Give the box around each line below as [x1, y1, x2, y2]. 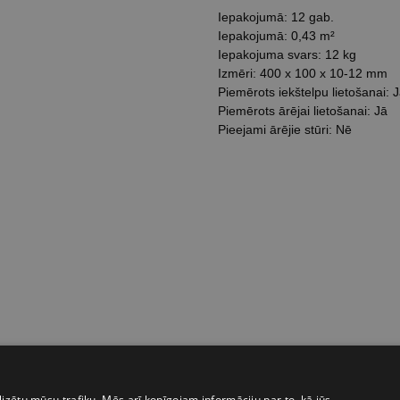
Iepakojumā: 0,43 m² [218, 29, 335, 43]
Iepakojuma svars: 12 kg [218, 47, 356, 62]
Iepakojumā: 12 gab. [218, 10, 334, 24]
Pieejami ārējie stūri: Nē [218, 122, 352, 137]
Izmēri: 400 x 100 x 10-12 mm [218, 66, 387, 80]
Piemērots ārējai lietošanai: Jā [218, 104, 387, 118]
